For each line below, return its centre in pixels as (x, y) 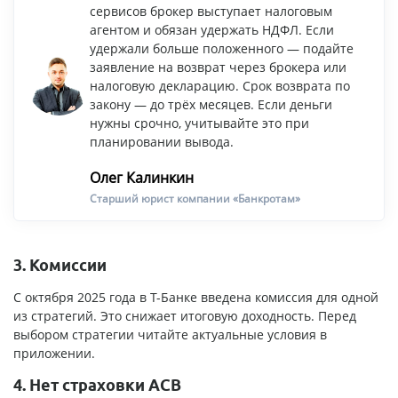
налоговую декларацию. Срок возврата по (220, 86)
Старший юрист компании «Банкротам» (195, 199)
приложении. (54, 354)
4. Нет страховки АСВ (97, 385)
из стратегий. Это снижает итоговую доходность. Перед (185, 316)
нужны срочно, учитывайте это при (199, 123)
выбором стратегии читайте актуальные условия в (170, 335)
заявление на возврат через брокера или (218, 68)
